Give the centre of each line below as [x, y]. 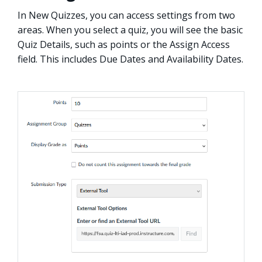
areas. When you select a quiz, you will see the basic [130, 30]
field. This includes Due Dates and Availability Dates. [130, 59]
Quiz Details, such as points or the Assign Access [124, 45]
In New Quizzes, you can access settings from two [126, 15]
